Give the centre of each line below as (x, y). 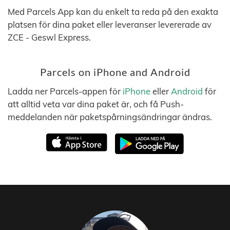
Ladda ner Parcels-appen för (65, 91)
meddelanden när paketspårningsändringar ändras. (110, 117)
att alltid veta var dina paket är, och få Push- (96, 104)
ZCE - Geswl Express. (49, 37)
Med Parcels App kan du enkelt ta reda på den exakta (113, 12)
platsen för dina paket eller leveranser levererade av (110, 24)
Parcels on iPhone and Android (115, 72)
